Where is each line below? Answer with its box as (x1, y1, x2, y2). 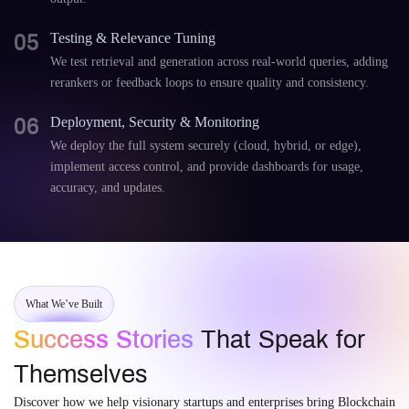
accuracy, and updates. (50, 181, 165, 194)
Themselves (14, 361, 148, 388)
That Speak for (194, 326, 365, 353)
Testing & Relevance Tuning (50, 30, 215, 46)
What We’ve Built (26, 298, 102, 310)
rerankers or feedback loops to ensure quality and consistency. (50, 76, 369, 89)
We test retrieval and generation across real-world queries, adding (50, 55, 388, 68)
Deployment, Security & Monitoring (50, 114, 259, 130)
